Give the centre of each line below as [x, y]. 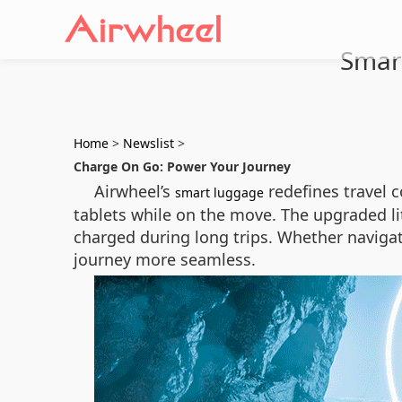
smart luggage [219, 192]
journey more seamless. [165, 259]
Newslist [149, 143]
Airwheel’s [135, 191]
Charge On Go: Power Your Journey [182, 166]
